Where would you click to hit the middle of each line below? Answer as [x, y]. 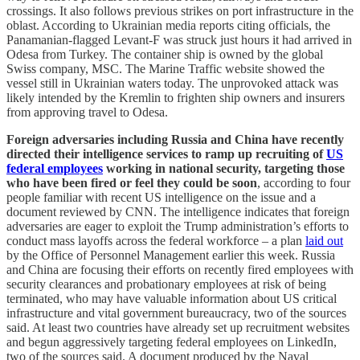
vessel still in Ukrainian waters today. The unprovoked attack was [172, 83]
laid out [324, 240]
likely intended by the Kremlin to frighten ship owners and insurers [176, 97]
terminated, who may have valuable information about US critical [172, 298]
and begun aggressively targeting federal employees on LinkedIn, [172, 342]
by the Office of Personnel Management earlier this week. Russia [171, 255]
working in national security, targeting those [224, 168]
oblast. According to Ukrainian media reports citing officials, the [168, 25]
